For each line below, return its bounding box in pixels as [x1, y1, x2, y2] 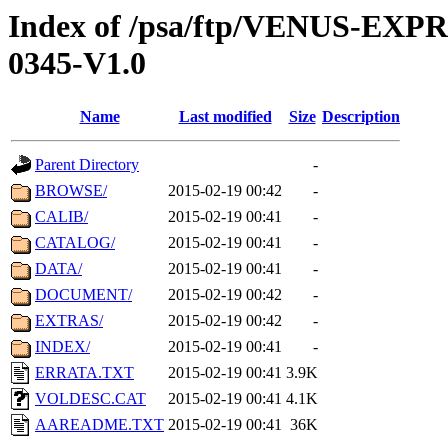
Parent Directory [35, 156, 139, 174]
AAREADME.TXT [35, 416, 164, 434]
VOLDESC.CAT [35, 390, 146, 408]
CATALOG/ [35, 234, 115, 252]
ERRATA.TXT [35, 364, 134, 382]
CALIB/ [35, 208, 88, 226]
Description [322, 108, 400, 126]
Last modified [178, 108, 272, 126]
